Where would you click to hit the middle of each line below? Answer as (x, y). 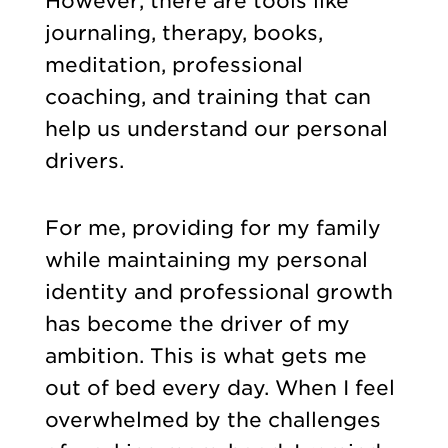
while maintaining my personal (206, 260)
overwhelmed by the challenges (212, 420)
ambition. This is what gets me (205, 356)
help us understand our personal (216, 129)
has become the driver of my (197, 324)
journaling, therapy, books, (183, 33)
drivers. (87, 161)
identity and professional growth (218, 292)
